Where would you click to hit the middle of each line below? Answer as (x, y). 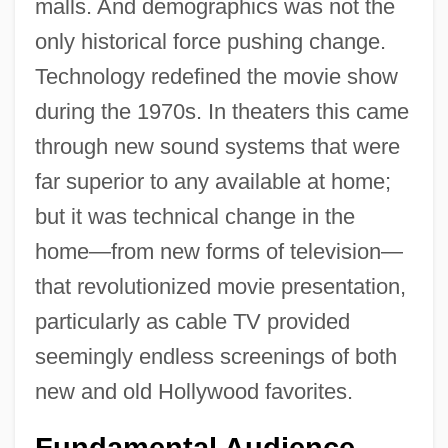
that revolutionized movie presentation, (220, 286)
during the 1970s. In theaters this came (221, 111)
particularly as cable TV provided (192, 321)
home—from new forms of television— (218, 251)
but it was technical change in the (194, 216)
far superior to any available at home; (212, 181)
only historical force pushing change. (210, 41)
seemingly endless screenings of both (215, 356)
